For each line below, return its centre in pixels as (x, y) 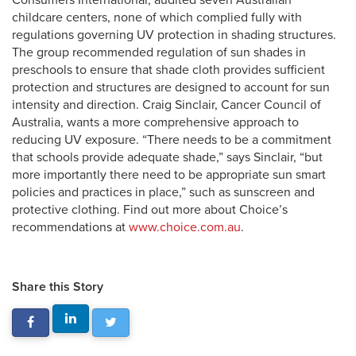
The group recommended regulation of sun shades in (159, 52)
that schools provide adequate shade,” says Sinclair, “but (167, 157)
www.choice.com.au (185, 227)
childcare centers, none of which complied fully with (157, 17)
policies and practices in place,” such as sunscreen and (163, 192)
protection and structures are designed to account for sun (171, 87)
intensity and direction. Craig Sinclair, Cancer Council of (166, 105)
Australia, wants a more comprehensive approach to (155, 122)
